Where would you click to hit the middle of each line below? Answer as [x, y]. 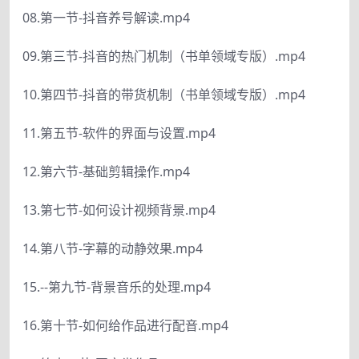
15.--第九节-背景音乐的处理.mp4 [117, 287]
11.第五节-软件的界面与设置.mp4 [119, 133]
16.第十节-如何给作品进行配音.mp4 [125, 325]
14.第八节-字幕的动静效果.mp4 [113, 248]
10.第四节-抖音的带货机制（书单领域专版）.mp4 [164, 95]
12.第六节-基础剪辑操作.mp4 [106, 171]
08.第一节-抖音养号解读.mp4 [106, 18]
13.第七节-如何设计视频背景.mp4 [119, 210]
